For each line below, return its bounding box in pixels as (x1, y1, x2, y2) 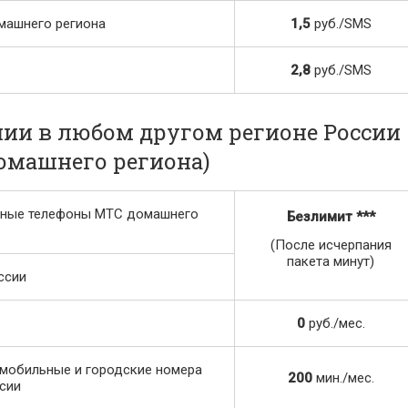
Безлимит (286, 209, 352, 225)
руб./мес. (304, 315, 365, 331)
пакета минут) (287, 253, 374, 270)
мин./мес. (311, 370, 374, 386)
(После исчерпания (270, 237, 392, 253)
